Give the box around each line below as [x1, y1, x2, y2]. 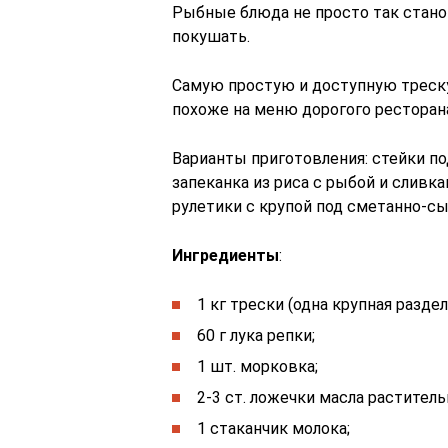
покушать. [172, 27, 250, 46]
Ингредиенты [172, 246, 279, 265]
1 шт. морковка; [197, 357, 318, 376]
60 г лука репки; [197, 326, 315, 345]
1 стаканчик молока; [197, 419, 350, 438]
